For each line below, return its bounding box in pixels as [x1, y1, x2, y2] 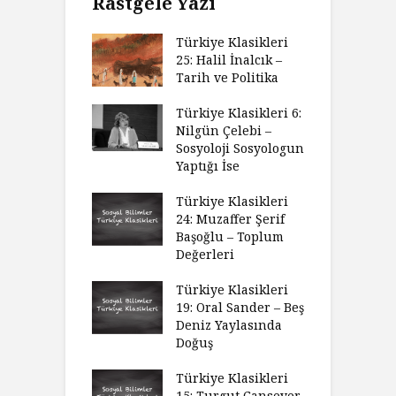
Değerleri [176, 245, 234, 263]
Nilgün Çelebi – [176, 121, 271, 139]
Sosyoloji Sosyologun [176, 139, 304, 156]
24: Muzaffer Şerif [176, 209, 285, 227]
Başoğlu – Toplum [176, 227, 284, 245]
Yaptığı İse [176, 156, 240, 174]
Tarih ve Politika [176, 68, 278, 86]
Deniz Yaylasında [176, 316, 282, 333]
